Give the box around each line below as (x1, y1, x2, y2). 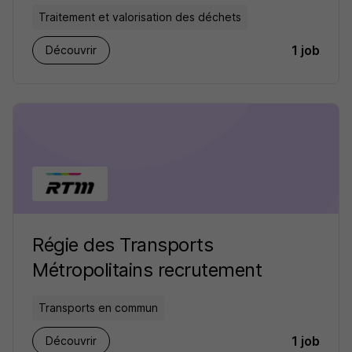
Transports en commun (38, 301, 158, 314)
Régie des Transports (32, 233, 214, 256)
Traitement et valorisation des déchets (38, 10, 241, 24)
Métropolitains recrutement (32, 258, 262, 281)
